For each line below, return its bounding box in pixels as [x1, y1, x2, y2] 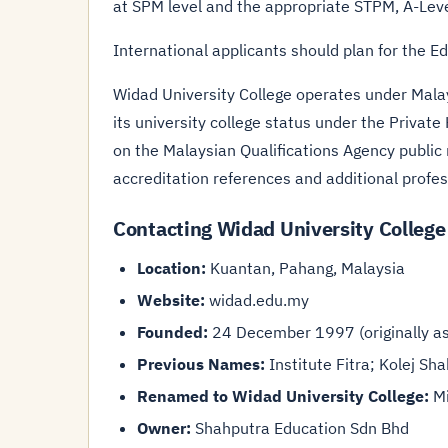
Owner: [137, 418, 191, 438]
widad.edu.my [205, 290, 309, 310]
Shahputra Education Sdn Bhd [191, 418, 409, 438]
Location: [137, 258, 206, 278]
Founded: [137, 322, 208, 342]
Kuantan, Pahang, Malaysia [206, 258, 405, 278]
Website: [137, 290, 205, 310]
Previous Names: [137, 354, 265, 374]
